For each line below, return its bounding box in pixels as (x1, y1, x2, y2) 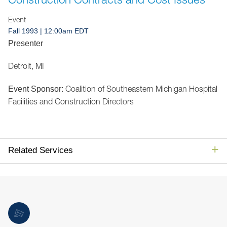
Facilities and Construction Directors (8, 97, 134, 106)
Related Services (8, 145, 73, 155)
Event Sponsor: (8, 85, 63, 93)
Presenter (8, 39, 43, 48)
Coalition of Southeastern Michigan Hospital (63, 84, 217, 93)
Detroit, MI (8, 61, 44, 70)
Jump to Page (155, 4, 204, 13)
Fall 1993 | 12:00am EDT (8, 27, 89, 35)
